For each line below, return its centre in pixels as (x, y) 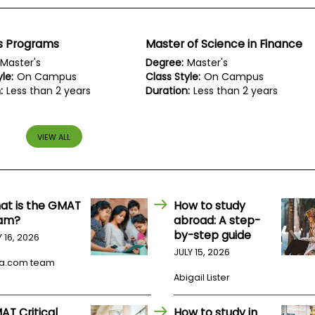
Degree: (165, 63)
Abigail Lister (202, 278)
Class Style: (173, 77)
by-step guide (213, 236)
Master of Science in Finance (224, 44)
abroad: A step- (217, 221)
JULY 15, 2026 (202, 252)
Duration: (168, 91)
